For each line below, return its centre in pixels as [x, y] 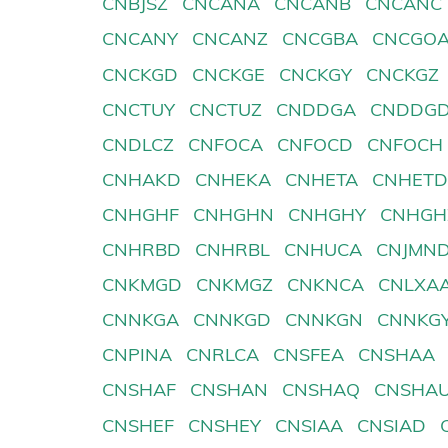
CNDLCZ [138, 144]
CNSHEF [138, 425]
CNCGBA [320, 39]
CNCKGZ [403, 74]
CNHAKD [141, 179]
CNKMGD [142, 285]
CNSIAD [392, 425]
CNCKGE [229, 74]
